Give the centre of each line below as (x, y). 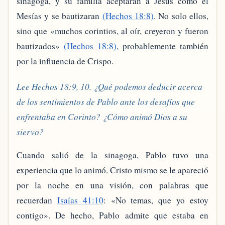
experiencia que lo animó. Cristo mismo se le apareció (113, 170)
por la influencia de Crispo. (65, 61)
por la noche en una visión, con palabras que (113, 185)
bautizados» (40, 46)
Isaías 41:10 (80, 200)
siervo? (30, 132)
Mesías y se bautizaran (60, 16)
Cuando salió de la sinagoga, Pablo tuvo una (113, 155)
